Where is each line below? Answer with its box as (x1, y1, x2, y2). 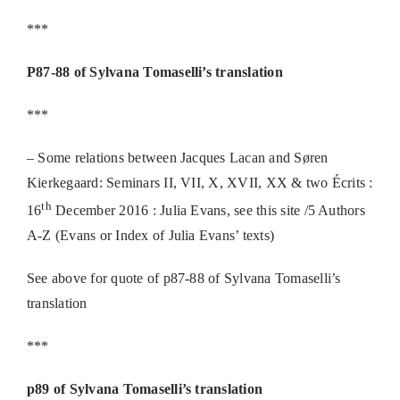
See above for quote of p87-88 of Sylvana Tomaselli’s (26, 271, 341, 287)
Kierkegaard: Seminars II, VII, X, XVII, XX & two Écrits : (26, 174, 373, 190)
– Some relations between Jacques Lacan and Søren (26, 149, 329, 165)
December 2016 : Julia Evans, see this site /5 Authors (51, 203, 365, 219)
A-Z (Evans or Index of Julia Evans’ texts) (26, 228, 275, 244)
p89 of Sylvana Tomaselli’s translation (26, 381, 263, 397)
